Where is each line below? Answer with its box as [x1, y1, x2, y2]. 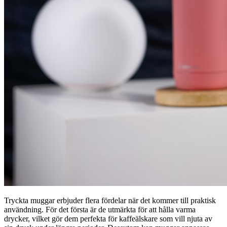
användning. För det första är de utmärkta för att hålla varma [4, 205, 196, 214]
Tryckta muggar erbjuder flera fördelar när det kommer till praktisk [4, 196, 216, 205]
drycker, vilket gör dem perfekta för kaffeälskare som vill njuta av [4, 214, 212, 223]
